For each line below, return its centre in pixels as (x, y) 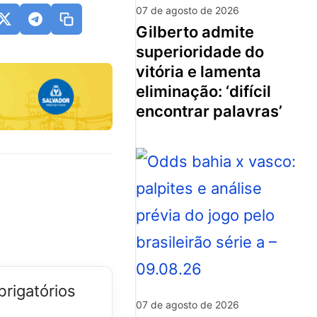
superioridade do (200, 51)
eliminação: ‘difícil (203, 91)
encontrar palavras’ (209, 111)
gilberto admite (142, 31)
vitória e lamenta (198, 71)
